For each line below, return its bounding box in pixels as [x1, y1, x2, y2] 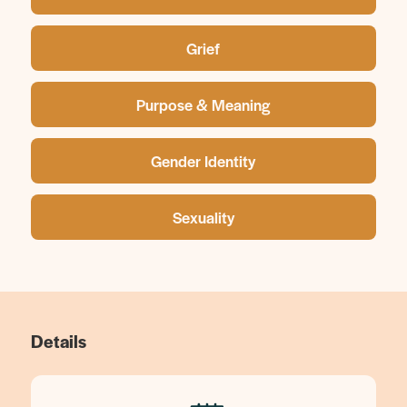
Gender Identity [151, 150, 256, 172]
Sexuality [172, 206, 234, 228]
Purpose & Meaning [136, 94, 271, 115]
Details [30, 329, 86, 353]
